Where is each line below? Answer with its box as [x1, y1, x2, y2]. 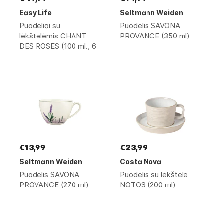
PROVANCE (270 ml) [19, 180, 89, 189]
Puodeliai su [19, 21, 60, 30]
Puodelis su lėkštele [120, 170, 188, 179]
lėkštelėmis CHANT [19, 31, 86, 40]
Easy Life [19, 8, 52, 17]
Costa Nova [120, 157, 161, 166]
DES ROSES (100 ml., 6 [19, 41, 96, 51]
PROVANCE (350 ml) [120, 31, 190, 40]
